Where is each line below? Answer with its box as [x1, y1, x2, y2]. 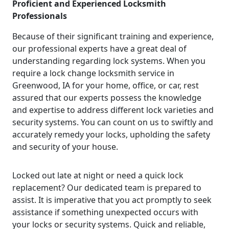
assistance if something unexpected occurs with [12, 206, 198, 218]
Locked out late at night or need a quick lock [12, 169, 184, 181]
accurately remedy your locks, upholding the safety [12, 128, 210, 140]
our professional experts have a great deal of [12, 42, 187, 54]
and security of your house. [12, 141, 118, 152]
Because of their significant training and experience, [12, 30, 214, 42]
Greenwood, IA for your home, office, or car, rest [12, 79, 199, 91]
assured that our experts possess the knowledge [12, 91, 201, 103]
